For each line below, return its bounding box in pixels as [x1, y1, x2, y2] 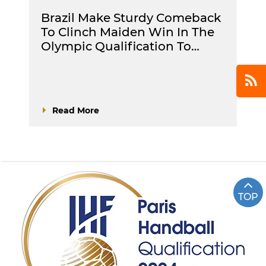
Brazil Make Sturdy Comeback [41, 11, 221, 25]
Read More [52, 105, 99, 116]
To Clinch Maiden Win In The [41, 25, 214, 39]
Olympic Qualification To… [41, 39, 199, 53]
